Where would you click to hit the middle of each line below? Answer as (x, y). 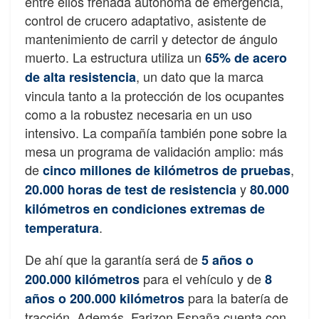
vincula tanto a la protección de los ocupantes (155, 95)
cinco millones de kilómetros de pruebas (167, 170)
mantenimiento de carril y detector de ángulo (151, 38)
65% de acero (246, 57)
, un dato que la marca (200, 76)
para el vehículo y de (202, 278)
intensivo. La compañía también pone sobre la (156, 132)
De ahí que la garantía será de (113, 259)
